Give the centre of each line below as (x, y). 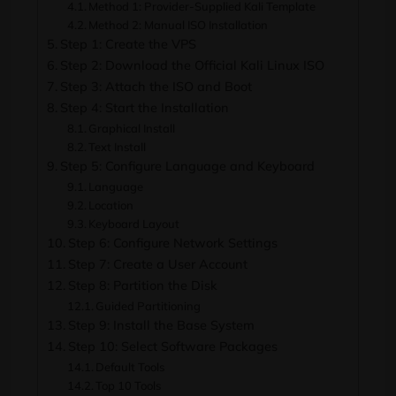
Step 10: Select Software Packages (172, 346)
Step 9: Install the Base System (161, 325)
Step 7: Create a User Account (157, 264)
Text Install (118, 147)
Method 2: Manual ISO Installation (179, 25)
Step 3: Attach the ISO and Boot (156, 86)
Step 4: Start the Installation (144, 107)
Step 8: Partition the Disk (142, 285)
